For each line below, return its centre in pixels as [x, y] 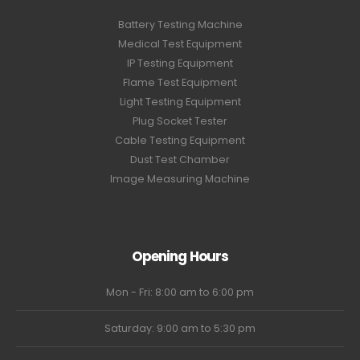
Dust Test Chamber [180, 160]
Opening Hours [180, 256]
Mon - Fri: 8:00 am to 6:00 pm [180, 292]
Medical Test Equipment [180, 44]
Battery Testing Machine [180, 25]
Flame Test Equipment [180, 83]
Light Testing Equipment [180, 102]
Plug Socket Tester [180, 121]
